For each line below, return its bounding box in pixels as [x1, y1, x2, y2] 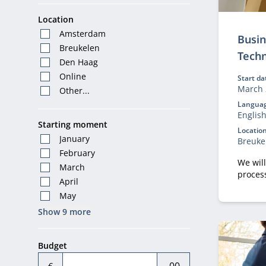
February [59, 147, 95, 159]
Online [59, 71, 86, 82]
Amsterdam [59, 28, 106, 39]
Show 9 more [38, 206, 91, 217]
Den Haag [59, 56, 98, 68]
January [59, 133, 90, 144]
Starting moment [38, 119, 107, 130]
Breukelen [59, 42, 100, 53]
